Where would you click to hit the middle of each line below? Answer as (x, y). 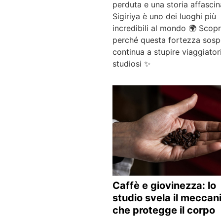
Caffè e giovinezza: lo (164, 185)
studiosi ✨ (131, 63)
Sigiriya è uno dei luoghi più (164, 16)
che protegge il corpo (164, 210)
